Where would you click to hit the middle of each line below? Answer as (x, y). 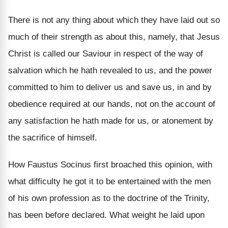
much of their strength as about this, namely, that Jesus (114, 37)
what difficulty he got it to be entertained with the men (109, 181)
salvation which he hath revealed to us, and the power (110, 70)
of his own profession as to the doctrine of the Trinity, (109, 198)
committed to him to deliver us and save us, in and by (110, 87)
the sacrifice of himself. (53, 137)
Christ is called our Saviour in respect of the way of (106, 53)
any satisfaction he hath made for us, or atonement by (111, 121)
